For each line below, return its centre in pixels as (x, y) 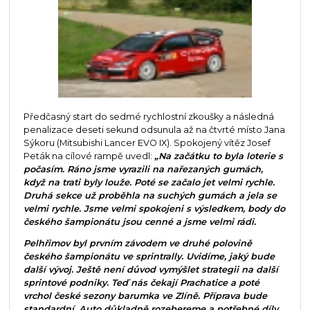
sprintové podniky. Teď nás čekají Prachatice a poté (141, 283)
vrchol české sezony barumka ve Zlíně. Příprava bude (145, 296)
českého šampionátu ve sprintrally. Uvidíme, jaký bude (149, 257)
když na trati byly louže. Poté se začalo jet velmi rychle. (149, 182)
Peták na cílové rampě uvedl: (89, 156)
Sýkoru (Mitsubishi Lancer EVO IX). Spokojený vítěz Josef (147, 143)
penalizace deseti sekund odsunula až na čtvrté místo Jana (154, 129)
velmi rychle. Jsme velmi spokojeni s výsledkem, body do (154, 208)
